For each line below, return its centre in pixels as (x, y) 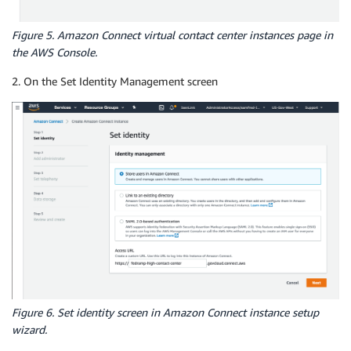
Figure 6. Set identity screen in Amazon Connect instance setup (165, 313)
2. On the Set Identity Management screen (115, 81)
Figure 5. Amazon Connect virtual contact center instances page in (172, 35)
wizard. (29, 330)
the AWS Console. (54, 52)
